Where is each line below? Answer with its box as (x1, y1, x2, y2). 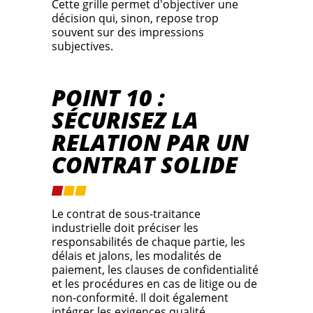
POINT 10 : (52, 82, 165, 113)
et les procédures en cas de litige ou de (52, 276, 257, 292)
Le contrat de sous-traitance (52, 206, 201, 222)
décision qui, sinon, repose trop (52, 10, 219, 27)
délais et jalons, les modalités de (52, 248, 221, 264)
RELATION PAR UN (52, 127, 249, 158)
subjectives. (52, 38, 113, 54)
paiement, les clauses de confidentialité (52, 262, 259, 278)
